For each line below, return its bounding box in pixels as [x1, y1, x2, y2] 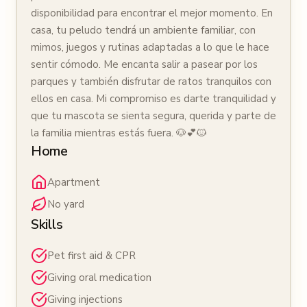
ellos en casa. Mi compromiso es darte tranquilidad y [31, 92, 276, 106]
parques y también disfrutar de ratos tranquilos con [31, 75, 271, 88]
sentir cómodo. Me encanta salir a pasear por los [31, 58, 258, 71]
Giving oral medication [47, 271, 151, 284]
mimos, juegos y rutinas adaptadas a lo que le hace [31, 40, 269, 54]
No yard [47, 197, 84, 211]
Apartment [47, 175, 100, 189]
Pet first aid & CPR [47, 249, 136, 262]
